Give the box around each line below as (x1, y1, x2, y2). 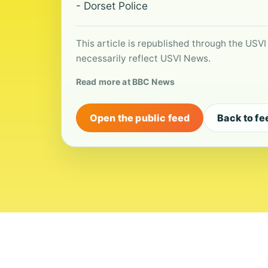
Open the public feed (90, 112, 190, 124)
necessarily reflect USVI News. (76, 53, 211, 64)
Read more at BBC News (76, 77, 175, 87)
